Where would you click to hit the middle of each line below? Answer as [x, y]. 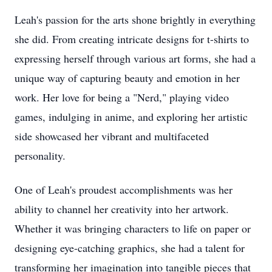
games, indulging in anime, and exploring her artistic [131, 117]
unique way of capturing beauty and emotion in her [127, 78]
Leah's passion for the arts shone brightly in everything [135, 19]
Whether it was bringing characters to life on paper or [133, 228]
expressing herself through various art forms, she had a [135, 58]
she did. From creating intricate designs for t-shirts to [132, 39]
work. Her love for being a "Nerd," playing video [122, 97]
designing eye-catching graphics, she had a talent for [130, 248]
